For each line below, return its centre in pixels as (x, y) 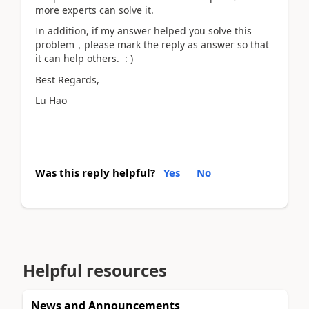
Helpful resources (95, 270)
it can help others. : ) (84, 58)
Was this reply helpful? (95, 172)
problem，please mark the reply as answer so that (152, 44)
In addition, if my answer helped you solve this (143, 31)
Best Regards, (67, 79)
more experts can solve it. (96, 10)
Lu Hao (51, 100)
